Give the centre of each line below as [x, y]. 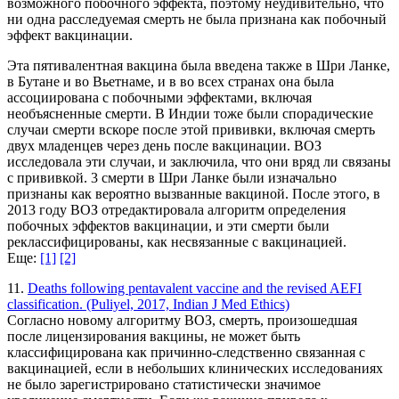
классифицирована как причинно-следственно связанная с [186, 353]
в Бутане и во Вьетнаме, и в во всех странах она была [171, 82]
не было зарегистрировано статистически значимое [164, 385]
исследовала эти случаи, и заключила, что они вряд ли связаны [199, 162]
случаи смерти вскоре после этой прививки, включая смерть [191, 130]
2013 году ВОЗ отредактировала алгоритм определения [176, 210]
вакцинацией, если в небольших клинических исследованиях [195, 369]
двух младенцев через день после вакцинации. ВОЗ [164, 146]
